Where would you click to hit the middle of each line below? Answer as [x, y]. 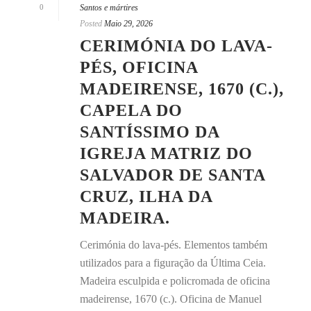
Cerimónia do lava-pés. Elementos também [174, 245]
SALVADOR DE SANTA [173, 175]
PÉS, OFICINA [139, 68]
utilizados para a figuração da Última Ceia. [173, 263]
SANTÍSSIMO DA [150, 132]
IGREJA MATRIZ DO [166, 154]
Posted [91, 24]
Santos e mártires [109, 8]
